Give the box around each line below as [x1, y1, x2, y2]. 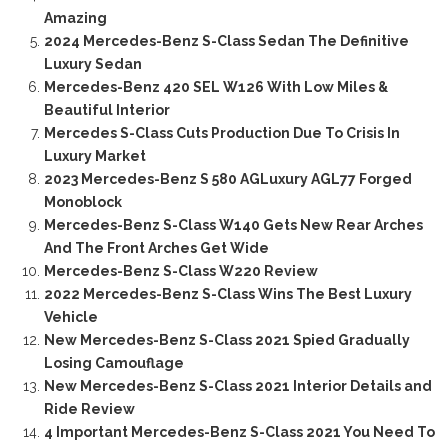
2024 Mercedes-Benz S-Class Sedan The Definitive [43, 33, 409, 50]
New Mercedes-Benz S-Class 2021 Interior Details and [43, 378, 432, 395]
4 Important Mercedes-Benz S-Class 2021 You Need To [43, 424, 435, 441]
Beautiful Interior [43, 102, 170, 119]
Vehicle [43, 309, 98, 326]
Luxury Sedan [43, 56, 142, 73]
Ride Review [43, 401, 135, 418]
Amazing [43, 10, 107, 27]
